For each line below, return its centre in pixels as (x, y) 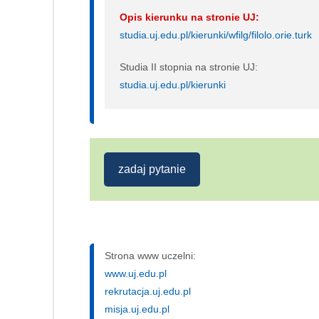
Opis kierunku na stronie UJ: (189, 17)
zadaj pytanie (152, 169)
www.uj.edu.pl (136, 274)
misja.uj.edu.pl (137, 309)
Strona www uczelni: (150, 256)
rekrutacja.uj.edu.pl (148, 292)
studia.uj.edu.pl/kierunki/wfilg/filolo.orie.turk (216, 35)
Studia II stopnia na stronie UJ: (189, 67)
